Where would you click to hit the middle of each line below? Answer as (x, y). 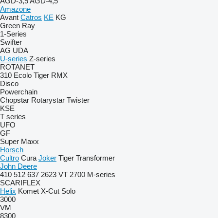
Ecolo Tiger (31, 75)
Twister (78, 100)
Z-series (42, 59)
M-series (101, 174)
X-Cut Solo (58, 191)
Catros (31, 17)
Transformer (95, 158)
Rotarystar (48, 100)
